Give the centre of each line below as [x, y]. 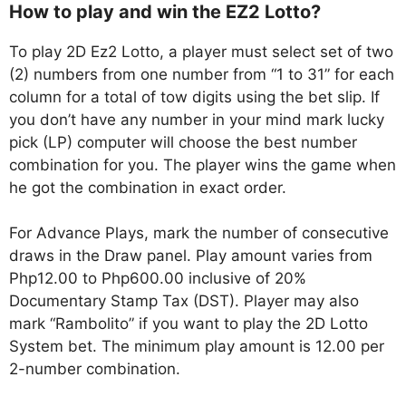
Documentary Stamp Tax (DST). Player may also [184, 301]
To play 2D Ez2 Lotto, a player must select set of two [201, 51]
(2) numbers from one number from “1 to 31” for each [202, 74]
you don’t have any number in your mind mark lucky [197, 119]
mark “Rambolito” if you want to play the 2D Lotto [188, 324]
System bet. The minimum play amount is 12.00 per [197, 347]
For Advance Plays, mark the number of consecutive [199, 233]
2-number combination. [95, 369]
